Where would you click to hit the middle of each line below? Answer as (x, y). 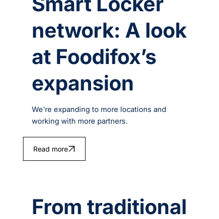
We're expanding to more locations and (99, 109)
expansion (83, 83)
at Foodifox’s (94, 56)
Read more (50, 149)
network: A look (109, 30)
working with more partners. (80, 121)
